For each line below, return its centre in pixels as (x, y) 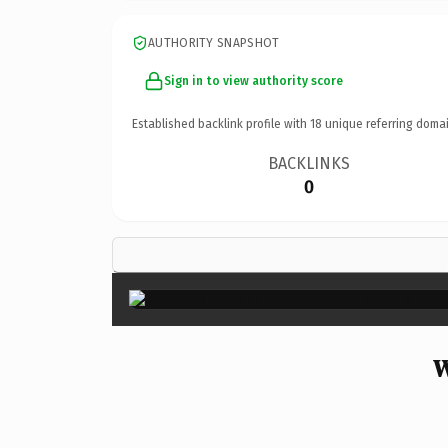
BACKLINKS (309, 163)
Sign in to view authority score (253, 80)
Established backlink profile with (221, 123)
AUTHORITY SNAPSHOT (214, 42)
